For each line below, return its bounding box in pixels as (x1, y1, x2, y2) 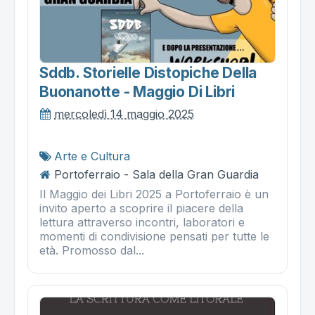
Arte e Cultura (54, 149, 130, 164)
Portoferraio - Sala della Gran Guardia (54, 167, 259, 182)
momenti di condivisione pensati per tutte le (39, 229, 269, 244)
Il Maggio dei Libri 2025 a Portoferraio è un (39, 187, 269, 202)
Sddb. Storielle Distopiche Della (39, 64, 257, 82)
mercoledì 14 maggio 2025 (54, 107, 194, 122)
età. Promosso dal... (39, 243, 144, 258)
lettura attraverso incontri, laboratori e (39, 215, 245, 230)
